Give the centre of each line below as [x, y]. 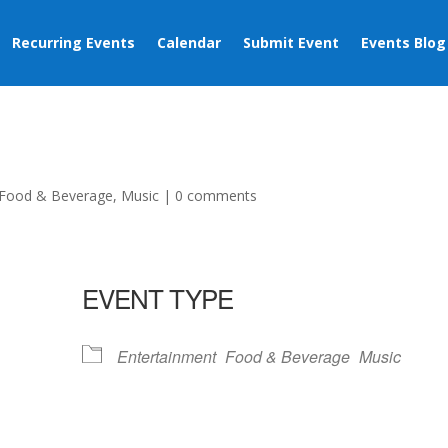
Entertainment [167, 356]
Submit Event [290, 42]
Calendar [188, 42]
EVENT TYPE [158, 297]
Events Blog [403, 42]
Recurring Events [73, 42]
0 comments [216, 195]
